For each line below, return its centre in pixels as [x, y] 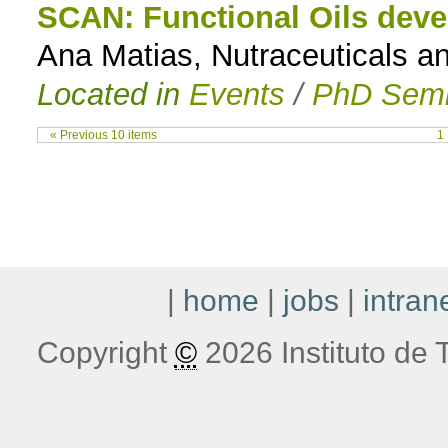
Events [236, 95]
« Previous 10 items [104, 135]
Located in [112, 95]
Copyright [105, 352]
